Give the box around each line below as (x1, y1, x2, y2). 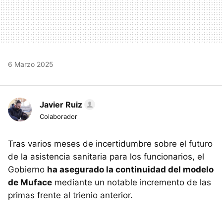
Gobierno (8, 164, 47, 174)
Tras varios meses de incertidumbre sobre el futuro (8, 138, 213, 149)
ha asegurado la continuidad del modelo (47, 164, 214, 174)
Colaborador (40, 112, 77, 120)
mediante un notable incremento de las (52, 177, 211, 187)
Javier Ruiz (40, 99, 82, 110)
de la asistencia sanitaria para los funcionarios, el (8, 151, 204, 162)
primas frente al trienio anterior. (8, 190, 133, 200)
